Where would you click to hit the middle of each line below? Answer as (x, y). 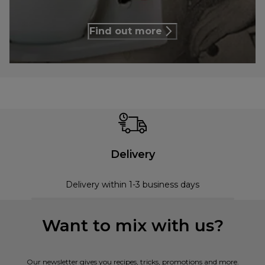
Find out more (125, 31)
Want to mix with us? (132, 225)
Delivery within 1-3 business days (132, 184)
